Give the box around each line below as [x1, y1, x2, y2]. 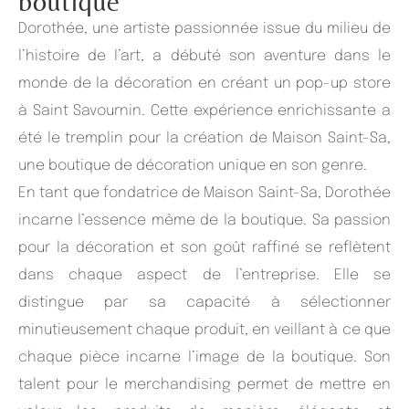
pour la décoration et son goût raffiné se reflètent [18, 239, 391, 256]
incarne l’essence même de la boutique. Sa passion [18, 212, 391, 228]
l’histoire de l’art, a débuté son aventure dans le [18, 47, 391, 64]
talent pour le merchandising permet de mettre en [18, 376, 391, 393]
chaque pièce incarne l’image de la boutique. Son [18, 349, 391, 365]
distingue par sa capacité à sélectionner [18, 294, 391, 310]
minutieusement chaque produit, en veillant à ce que [18, 321, 391, 338]
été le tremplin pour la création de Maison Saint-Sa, [18, 130, 391, 146]
